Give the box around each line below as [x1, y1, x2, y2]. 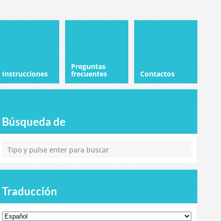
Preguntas [71, 62, 106, 71]
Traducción [2, 184, 57, 198]
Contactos [140, 69, 175, 78]
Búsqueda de [2, 115, 66, 128]
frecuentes [71, 69, 107, 78]
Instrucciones [2, 69, 48, 78]
